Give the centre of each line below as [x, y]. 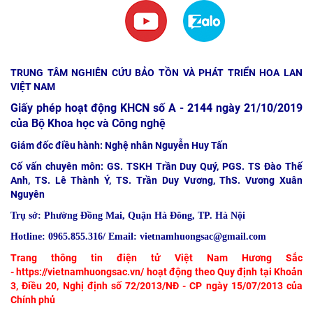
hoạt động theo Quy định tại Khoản [223, 271]
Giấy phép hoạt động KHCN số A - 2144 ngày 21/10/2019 [156, 108]
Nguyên [28, 194]
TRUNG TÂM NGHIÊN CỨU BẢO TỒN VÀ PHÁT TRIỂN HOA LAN [156, 72]
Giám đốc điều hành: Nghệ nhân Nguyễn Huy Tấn [119, 145]
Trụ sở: [26, 215]
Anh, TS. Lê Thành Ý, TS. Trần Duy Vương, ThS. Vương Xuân [156, 180]
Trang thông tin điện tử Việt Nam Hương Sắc [156, 257]
